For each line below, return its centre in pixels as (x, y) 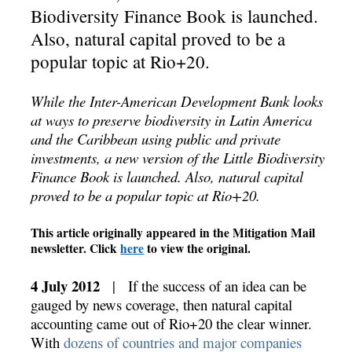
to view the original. (198, 249)
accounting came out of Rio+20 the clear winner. (172, 324)
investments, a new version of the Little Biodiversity (178, 157)
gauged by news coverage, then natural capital (162, 305)
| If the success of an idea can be (210, 286)
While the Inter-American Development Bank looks (177, 101)
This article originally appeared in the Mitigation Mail (173, 233)
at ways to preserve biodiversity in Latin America (172, 119)
